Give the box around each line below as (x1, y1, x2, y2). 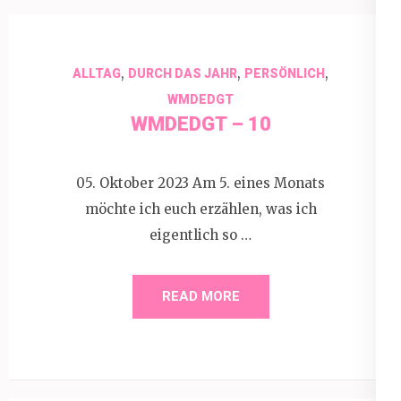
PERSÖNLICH (244, 66, 325, 81)
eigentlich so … (149, 226, 252, 243)
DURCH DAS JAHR (128, 66, 237, 81)
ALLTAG (73, 66, 121, 81)
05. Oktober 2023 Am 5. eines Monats (76, 174, 325, 192)
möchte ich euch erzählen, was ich (84, 200, 317, 218)
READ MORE (161, 287, 240, 304)
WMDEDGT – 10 (130, 113, 271, 135)
